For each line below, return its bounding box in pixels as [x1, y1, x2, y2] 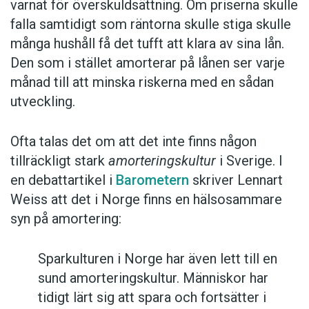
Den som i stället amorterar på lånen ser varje [10, 54, 285, 71]
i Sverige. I [216, 152, 283, 169]
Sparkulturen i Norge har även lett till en [38, 250, 277, 267]
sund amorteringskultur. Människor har [38, 269, 268, 286]
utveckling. [10, 92, 75, 110]
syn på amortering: [10, 210, 121, 227]
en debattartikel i [10, 171, 116, 188]
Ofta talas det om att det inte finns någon [10, 132, 257, 150]
